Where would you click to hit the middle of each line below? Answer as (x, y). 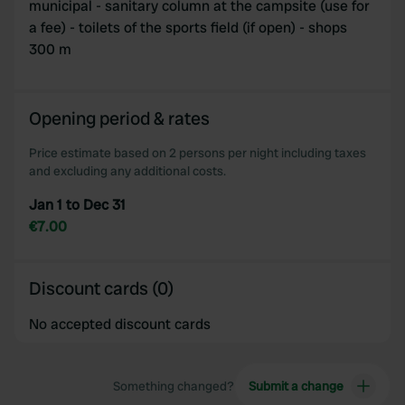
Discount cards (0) (101, 288)
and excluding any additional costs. (127, 171)
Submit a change (296, 386)
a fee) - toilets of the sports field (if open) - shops (188, 28)
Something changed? (173, 386)
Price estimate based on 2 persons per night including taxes (198, 153)
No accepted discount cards (120, 324)
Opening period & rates (119, 118)
